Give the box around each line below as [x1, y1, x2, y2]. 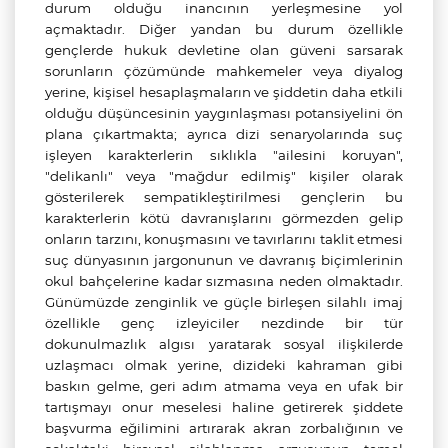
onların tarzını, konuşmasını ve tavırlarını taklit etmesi [45, 231, 403, 247]
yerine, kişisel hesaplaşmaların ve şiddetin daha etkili [45, 84, 403, 100]
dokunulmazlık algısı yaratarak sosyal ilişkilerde [45, 336, 403, 352]
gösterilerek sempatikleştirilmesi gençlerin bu [45, 189, 403, 205]
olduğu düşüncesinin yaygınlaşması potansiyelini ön [45, 105, 403, 121]
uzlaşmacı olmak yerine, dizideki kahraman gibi [45, 357, 403, 373]
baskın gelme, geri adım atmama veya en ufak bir [45, 378, 403, 394]
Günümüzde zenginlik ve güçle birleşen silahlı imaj [45, 294, 403, 310]
